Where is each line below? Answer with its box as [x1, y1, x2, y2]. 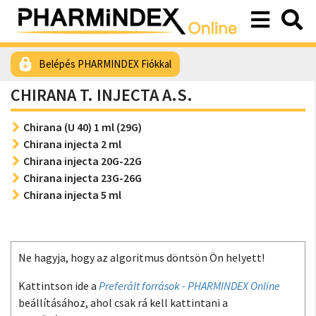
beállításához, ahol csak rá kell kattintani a [18, 296, 228, 310]
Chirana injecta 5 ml [23, 188, 121, 202]
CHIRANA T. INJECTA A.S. [11, 84, 193, 106]
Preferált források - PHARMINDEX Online [99, 279, 280, 293]
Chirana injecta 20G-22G [23, 154, 142, 168]
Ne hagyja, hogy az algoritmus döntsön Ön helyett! [18, 250, 265, 265]
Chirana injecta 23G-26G [23, 171, 142, 185]
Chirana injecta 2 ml [23, 137, 121, 151]
